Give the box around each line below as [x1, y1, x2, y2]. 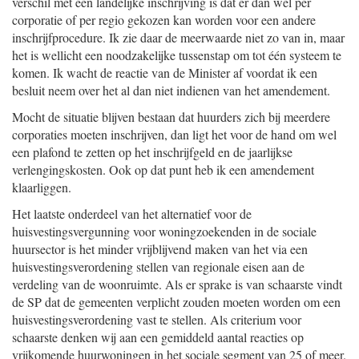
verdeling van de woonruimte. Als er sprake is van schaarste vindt [12, 276, 342, 292]
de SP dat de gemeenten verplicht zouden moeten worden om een [12, 293, 341, 310]
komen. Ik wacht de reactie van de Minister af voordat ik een [12, 64, 317, 81]
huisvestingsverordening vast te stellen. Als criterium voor [12, 311, 301, 328]
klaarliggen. [12, 179, 71, 196]
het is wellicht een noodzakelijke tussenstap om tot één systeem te [12, 46, 341, 63]
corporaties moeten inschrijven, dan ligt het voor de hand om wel [12, 126, 337, 143]
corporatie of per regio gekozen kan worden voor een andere [12, 11, 316, 28]
